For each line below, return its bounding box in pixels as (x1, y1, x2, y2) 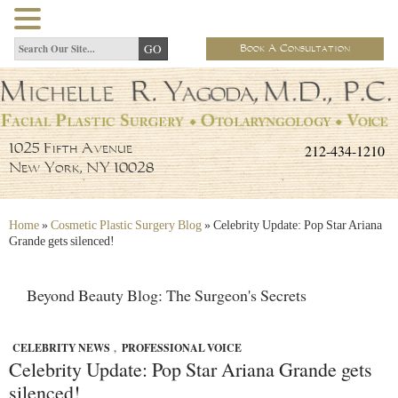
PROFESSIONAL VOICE (122, 340, 242, 356)
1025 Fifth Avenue (9, 142, 132, 156)
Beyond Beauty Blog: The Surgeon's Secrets (27, 284, 306, 306)
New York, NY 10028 (9, 162, 155, 176)
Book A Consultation (240, 44, 350, 53)
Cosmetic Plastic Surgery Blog (51, 219, 202, 233)
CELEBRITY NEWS (12, 340, 110, 356)
